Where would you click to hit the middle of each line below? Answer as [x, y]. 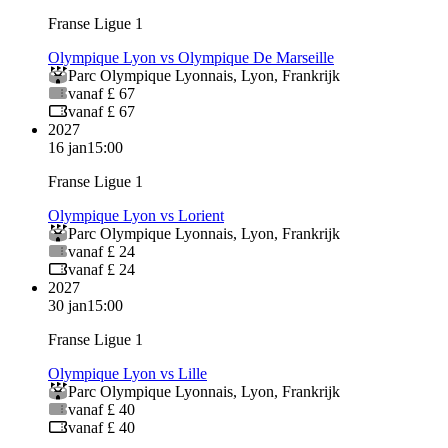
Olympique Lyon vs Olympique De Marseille [191, 57]
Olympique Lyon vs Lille [127, 373]
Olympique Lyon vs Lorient [136, 215]
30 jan [67, 305]
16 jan [67, 147]
